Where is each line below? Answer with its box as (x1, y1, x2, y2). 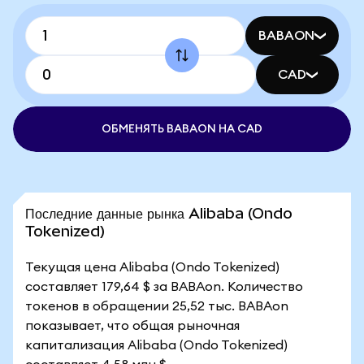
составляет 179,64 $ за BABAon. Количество (25, 280, 303, 293)
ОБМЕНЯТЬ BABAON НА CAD (102, 123, 262, 135)
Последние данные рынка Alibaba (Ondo (25, 205, 292, 222)
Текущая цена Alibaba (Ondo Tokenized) (25, 261, 279, 274)
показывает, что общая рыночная (25, 319, 240, 332)
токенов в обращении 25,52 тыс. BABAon (25, 300, 288, 313)
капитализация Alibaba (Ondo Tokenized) (25, 339, 288, 352)
